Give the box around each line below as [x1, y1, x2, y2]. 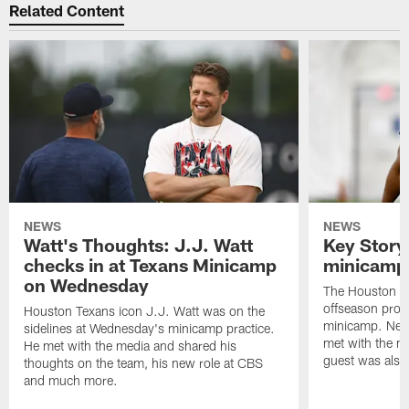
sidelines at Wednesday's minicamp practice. [24, 320, 276, 337]
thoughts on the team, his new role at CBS [24, 355, 264, 372]
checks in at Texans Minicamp [24, 254, 278, 277]
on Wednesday [24, 274, 150, 297]
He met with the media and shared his [24, 338, 237, 354]
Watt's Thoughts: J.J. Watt [24, 234, 254, 257]
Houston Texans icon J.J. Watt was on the [24, 303, 266, 320]
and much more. [24, 372, 119, 389]
